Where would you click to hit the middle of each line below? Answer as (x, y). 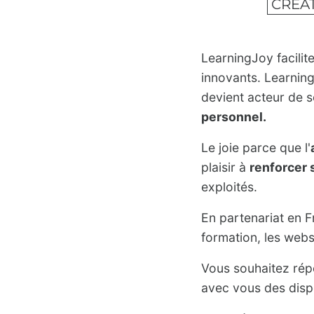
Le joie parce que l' (256, 147)
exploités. (229, 186)
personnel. (234, 116)
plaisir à (225, 167)
